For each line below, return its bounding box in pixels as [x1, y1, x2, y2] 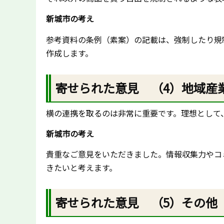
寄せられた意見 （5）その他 [55, 193, 218, 211]
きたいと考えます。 [46, 161, 117, 174]
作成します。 [46, 46, 93, 59]
